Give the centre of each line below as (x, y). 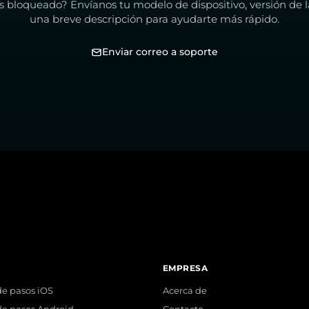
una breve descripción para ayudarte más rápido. (154, 19)
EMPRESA (186, 268)
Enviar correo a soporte (160, 52)
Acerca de (185, 291)
